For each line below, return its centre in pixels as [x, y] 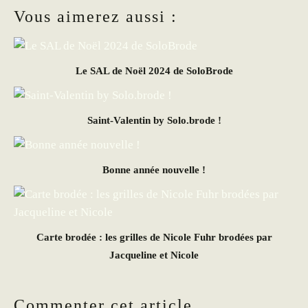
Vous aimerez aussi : [96, 16]
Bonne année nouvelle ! [154, 169]
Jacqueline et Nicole [154, 255]
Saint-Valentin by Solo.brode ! [154, 120]
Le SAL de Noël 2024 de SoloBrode [154, 70]
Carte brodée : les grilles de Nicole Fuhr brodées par [154, 237]
